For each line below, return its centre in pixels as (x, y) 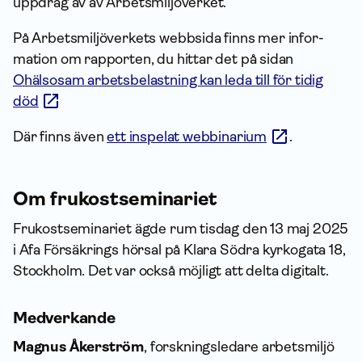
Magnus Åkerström (79, 347)
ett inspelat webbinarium (187, 137)
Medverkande (64, 318)
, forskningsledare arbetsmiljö (239, 347)
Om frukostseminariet (116, 199)
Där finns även (60, 137)
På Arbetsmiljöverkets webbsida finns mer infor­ (168, 38)
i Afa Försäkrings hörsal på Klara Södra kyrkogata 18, (179, 250)
